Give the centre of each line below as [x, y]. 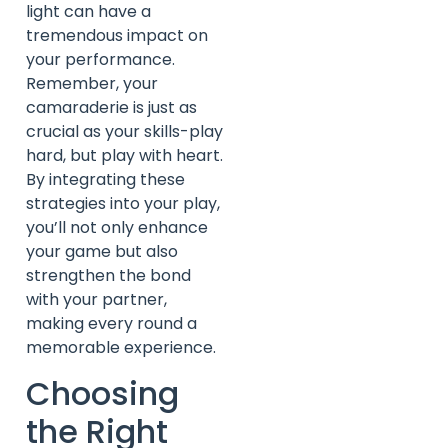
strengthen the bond [108, 276]
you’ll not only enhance [117, 228]
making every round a [111, 324]
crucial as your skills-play [124, 132]
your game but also [102, 252]
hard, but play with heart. [124, 156]
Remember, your [92, 84]
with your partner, [96, 300]
